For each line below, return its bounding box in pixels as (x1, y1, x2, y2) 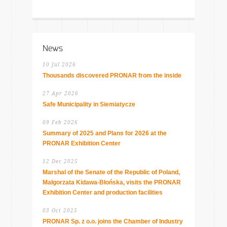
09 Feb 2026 (43, 120, 78, 125)
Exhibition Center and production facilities (43, 189, 163, 196)
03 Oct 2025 (43, 208, 78, 213)
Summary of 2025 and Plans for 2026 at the (43, 130, 167, 137)
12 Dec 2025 (43, 159, 78, 164)
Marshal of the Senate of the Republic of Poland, (43, 169, 180, 176)
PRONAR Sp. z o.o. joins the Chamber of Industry (43, 218, 183, 225)
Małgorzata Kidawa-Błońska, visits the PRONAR (43, 179, 181, 186)
